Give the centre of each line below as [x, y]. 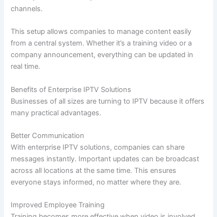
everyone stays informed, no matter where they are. [96, 182]
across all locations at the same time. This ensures [94, 170]
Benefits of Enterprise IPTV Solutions [71, 89]
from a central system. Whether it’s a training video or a [101, 43]
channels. [27, 8]
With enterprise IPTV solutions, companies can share [98, 147]
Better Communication [48, 135]
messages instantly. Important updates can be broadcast [105, 159]
